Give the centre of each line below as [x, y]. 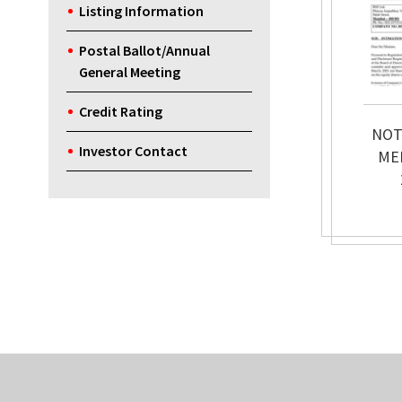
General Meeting [129, 72]
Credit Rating [120, 112]
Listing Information [141, 11]
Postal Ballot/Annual [144, 51]
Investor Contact [133, 151]
